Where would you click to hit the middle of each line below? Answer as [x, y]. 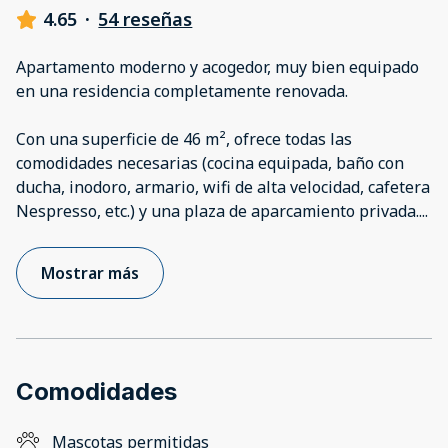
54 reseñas [145, 19]
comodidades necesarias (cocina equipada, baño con [210, 163]
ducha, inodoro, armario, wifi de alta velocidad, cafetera [223, 187]
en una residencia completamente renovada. [182, 91]
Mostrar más [90, 273]
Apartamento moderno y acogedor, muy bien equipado [217, 67]
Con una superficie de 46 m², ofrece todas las [184, 139]
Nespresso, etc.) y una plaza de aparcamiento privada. [217, 211]
